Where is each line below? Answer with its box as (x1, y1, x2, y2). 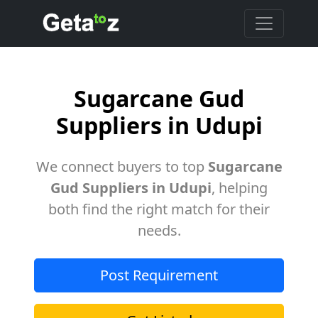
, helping (212, 178, 268, 197)
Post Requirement (100, 265, 218, 285)
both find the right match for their (48, 199, 270, 219)
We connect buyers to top (35, 157, 208, 176)
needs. (137, 221, 181, 240)
